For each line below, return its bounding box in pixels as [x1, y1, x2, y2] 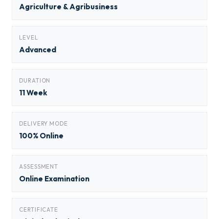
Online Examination [19, 174, 89, 183]
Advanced [19, 45, 56, 54]
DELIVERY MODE [19, 120, 68, 127]
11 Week [19, 88, 47, 97]
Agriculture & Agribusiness [19, 2, 118, 11]
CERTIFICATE [19, 206, 59, 213]
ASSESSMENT [19, 163, 59, 170]
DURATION [19, 77, 51, 84]
